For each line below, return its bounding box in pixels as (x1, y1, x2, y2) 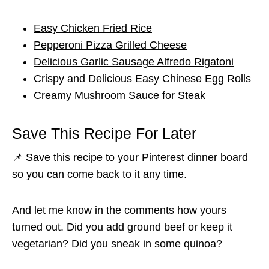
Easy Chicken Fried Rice (34, 22, 152, 34)
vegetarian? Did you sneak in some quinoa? (12, 237, 222, 250)
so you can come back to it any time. (12, 168, 187, 180)
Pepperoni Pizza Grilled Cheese (34, 38, 187, 51)
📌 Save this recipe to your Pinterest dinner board (12, 151, 248, 163)
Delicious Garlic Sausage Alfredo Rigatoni (34, 55, 234, 68)
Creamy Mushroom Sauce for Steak (34, 89, 205, 101)
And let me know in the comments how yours (12, 204, 226, 216)
